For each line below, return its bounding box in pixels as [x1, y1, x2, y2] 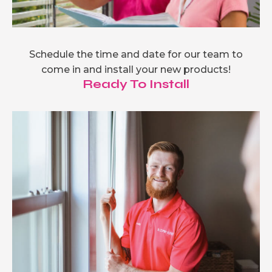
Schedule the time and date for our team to [29, 49, 243, 60]
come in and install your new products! [41, 64, 231, 75]
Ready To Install [83, 76, 189, 92]
